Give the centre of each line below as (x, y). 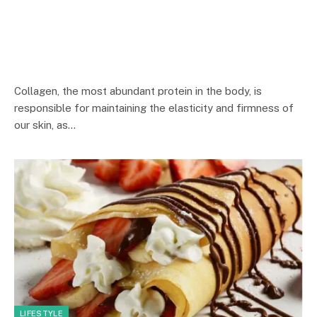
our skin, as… (45, 125)
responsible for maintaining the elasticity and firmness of (154, 108)
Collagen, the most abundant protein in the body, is (138, 91)
